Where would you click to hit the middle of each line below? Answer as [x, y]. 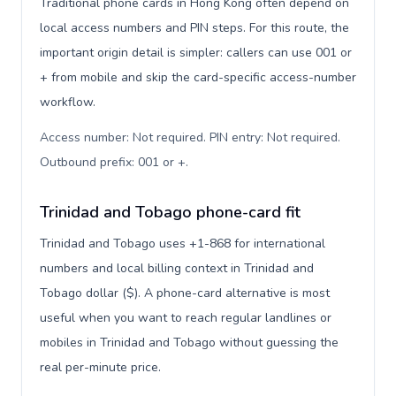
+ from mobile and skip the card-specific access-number [198, 77]
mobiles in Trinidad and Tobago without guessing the [189, 343]
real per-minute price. [100, 367]
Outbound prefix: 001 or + [113, 162]
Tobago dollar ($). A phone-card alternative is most [185, 293]
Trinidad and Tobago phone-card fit [170, 212]
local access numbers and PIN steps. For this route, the [194, 28]
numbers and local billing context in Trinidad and [177, 268]
